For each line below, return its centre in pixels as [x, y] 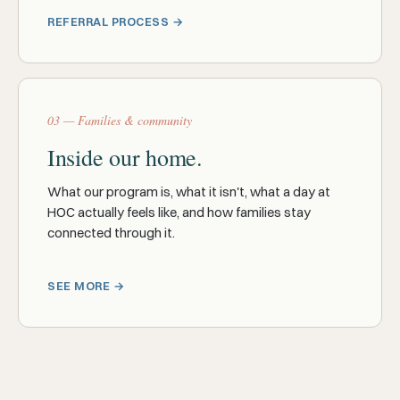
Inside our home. [125, 157]
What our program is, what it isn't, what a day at [189, 192]
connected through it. [111, 233]
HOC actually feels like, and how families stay [179, 212]
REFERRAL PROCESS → [116, 21]
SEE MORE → [86, 286]
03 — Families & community [120, 120]
